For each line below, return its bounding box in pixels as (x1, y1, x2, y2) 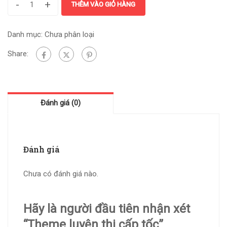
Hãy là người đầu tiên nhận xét (23, 202, 190, 216)
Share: (8, 49, 28, 59)
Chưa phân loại (45, 30, 94, 40)
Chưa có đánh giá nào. (23, 169, 98, 179)
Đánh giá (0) (41, 98, 81, 108)
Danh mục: (8, 30, 45, 40)
